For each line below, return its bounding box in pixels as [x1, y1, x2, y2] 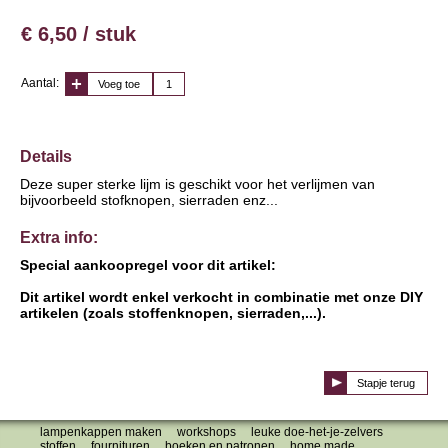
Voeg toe [98, 78, 140, 91]
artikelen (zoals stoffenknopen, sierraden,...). [20, 305, 326, 322]
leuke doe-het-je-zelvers [251, 425, 383, 440]
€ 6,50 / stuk [21, 23, 136, 46]
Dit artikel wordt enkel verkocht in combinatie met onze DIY [20, 289, 423, 306]
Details [20, 148, 72, 166]
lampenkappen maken [40, 425, 162, 440]
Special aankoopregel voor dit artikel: [20, 257, 276, 274]
